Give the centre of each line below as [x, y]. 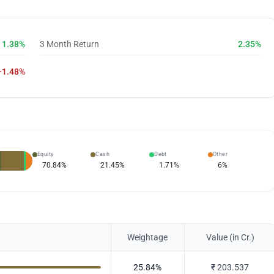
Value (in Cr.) [230, 237]
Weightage [148, 237]
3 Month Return [69, 44]
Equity [45, 154]
